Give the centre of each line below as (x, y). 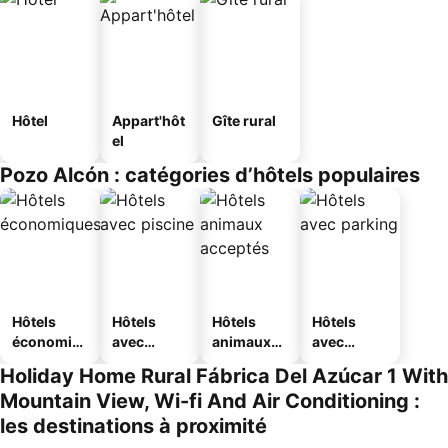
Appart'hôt (148, 120)
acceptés (243, 361)
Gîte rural (244, 120)
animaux (241, 341)
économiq (46, 341)
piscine (137, 361)
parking (338, 361)
